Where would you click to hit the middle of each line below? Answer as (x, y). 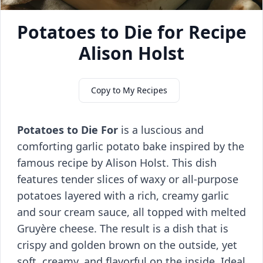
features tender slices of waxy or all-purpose (128, 179)
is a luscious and (161, 130)
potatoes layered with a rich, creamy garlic (123, 195)
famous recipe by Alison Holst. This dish (117, 163)
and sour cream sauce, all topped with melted (131, 212)
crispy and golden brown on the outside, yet (127, 245)
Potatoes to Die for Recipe (131, 32)
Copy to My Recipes (129, 90)
